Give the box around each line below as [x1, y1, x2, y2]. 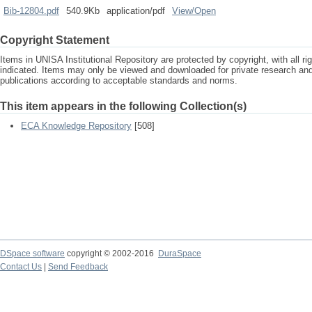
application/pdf [107, 6, 165, 16]
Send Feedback [48, 262, 108, 272]
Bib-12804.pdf [3, 6, 59, 16]
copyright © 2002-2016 [65, 249, 158, 258]
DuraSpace [158, 249, 201, 258]
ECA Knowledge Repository [21, 120, 132, 131]
